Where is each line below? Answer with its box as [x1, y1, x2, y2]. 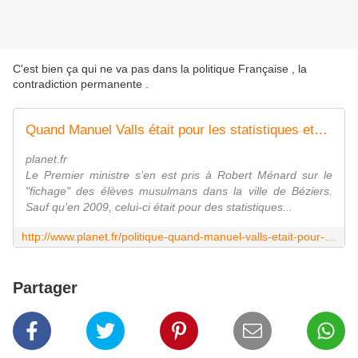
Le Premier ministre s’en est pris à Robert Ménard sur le [26, 169, 332, 182]
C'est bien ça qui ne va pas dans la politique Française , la [13, 62, 307, 76]
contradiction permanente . [13, 78, 149, 91]
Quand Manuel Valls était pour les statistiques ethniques [314, 122, 328, 138]
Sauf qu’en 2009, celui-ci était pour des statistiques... [26, 201, 292, 214]
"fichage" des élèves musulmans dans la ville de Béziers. [26, 185, 332, 198]
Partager [13, 279, 78, 297]
